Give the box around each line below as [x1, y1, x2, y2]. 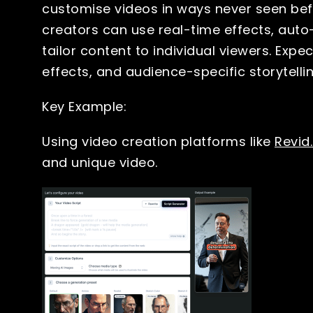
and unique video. [42, 153, 161, 171]
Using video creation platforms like [42, 132, 275, 150]
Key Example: [42, 97, 126, 115]
